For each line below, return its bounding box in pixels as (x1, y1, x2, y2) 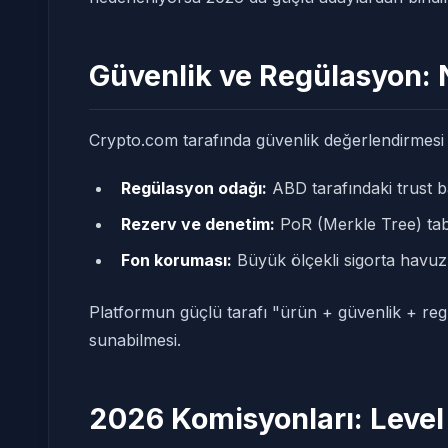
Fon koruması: (121, 250, 232, 270)
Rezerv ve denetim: (121, 214, 275, 234)
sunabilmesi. (89, 330, 181, 350)
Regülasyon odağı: (121, 178, 267, 198)
